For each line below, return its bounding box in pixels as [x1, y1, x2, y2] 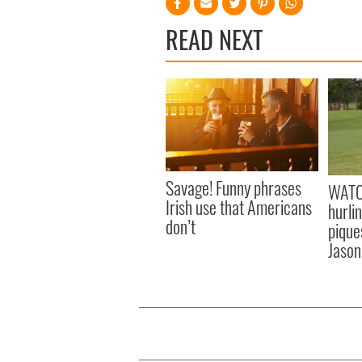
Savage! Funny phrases [166, 175, 301, 201]
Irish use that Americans [166, 194, 312, 221]
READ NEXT [166, 20, 263, 57]
